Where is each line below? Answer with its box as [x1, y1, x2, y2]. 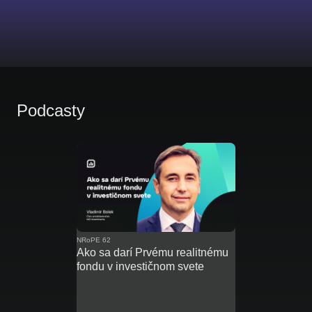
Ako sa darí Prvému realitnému [77, 247, 228, 259]
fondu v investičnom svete [77, 260, 204, 273]
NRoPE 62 [77, 236, 111, 244]
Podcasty [17, 101, 85, 120]
